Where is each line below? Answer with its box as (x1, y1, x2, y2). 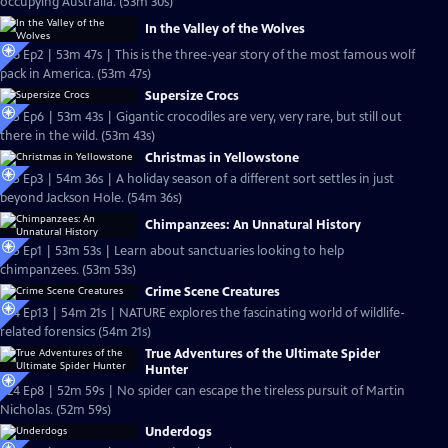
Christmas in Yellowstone (145, 150, 299, 166)
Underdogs (145, 424, 212, 440)
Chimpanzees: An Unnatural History (145, 217, 361, 233)
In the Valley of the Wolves (145, 21, 305, 37)
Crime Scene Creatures (145, 284, 280, 300)
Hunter (145, 362, 188, 378)
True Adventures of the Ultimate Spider (145, 346, 380, 362)
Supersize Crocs (145, 88, 239, 104)
